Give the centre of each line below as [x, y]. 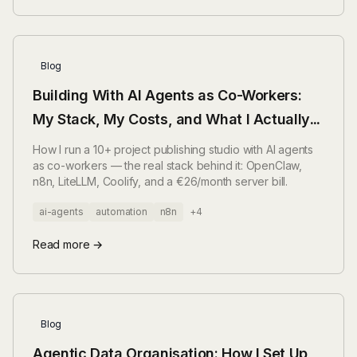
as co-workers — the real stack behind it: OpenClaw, [168, 165]
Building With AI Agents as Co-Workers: [168, 95]
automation [122, 212]
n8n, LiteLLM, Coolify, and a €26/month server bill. [161, 181]
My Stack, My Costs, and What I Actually [171, 119]
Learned [61, 143]
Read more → [68, 244]
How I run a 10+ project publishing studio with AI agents [173, 149]
